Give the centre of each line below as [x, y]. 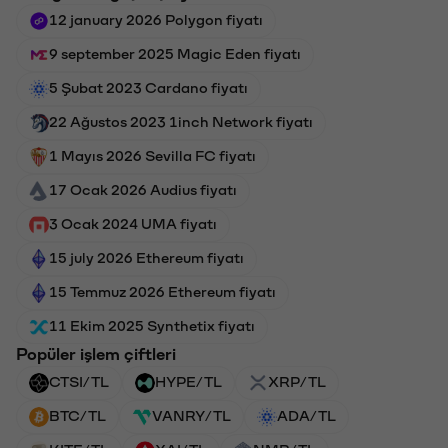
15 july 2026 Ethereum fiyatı [146, 256]
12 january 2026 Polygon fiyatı [156, 18]
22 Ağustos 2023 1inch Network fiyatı [181, 120]
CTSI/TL [79, 380]
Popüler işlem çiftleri [96, 352]
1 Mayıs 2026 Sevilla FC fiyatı [152, 154]
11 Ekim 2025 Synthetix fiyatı [152, 324]
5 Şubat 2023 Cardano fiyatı [148, 86]
